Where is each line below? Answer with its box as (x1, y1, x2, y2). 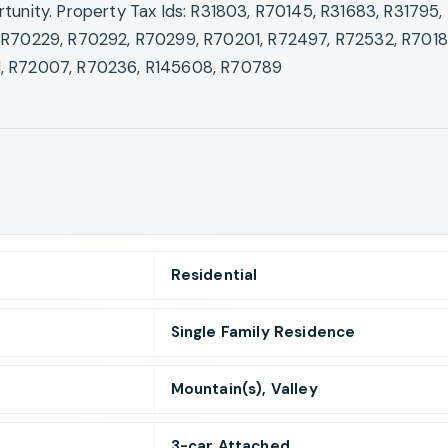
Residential (170, 265, 258, 286)
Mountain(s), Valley (170, 379, 318, 400)
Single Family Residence (170, 322, 356, 343)
